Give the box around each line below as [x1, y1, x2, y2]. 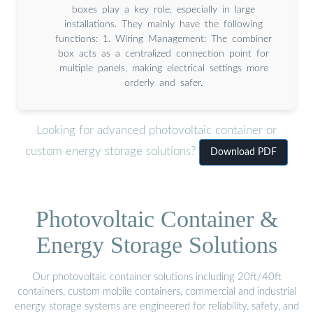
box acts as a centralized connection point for [58, 48, 269, 59]
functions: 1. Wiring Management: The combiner [55, 34, 272, 44]
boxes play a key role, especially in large [72, 4, 255, 15]
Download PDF [210, 147, 277, 158]
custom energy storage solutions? [25, 145, 199, 158]
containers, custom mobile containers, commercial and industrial [17, 286, 296, 297]
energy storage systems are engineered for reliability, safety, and [14, 300, 299, 312]
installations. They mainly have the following [64, 19, 263, 29]
